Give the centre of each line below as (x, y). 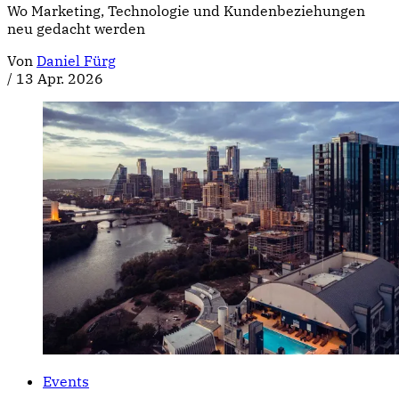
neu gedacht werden (76, 28)
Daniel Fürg (76, 60)
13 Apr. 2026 (60, 78)
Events (66, 381)
